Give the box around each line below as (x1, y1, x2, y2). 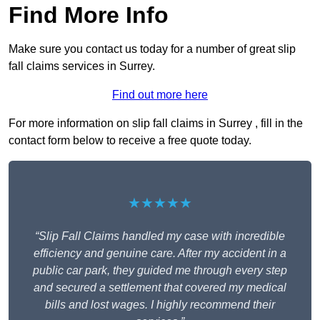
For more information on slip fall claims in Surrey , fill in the (9, 117, 303, 130)
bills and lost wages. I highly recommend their (45, 299, 275, 311)
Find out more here (112, 89, 208, 101)
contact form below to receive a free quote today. (9, 134, 251, 147)
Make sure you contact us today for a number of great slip (9, 43, 296, 56)
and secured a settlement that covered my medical (34, 281, 286, 294)
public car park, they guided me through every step (33, 264, 287, 277)
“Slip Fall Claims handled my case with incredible (35, 230, 285, 243)
